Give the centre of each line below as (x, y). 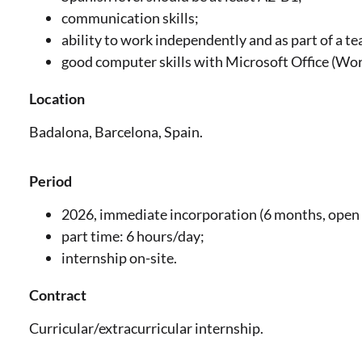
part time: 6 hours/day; (133, 236)
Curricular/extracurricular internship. (146, 328)
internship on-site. (119, 258)
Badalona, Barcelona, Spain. (116, 132)
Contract (58, 295)
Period (51, 181)
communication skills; (130, 17)
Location (57, 98)
